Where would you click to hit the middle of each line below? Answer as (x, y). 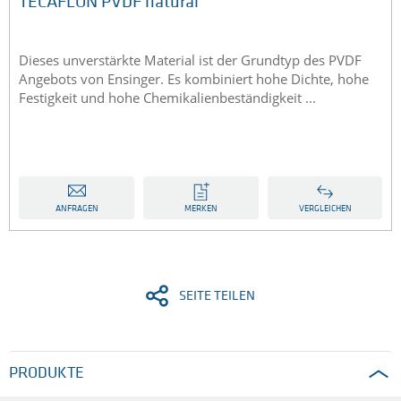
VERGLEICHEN (325, 209)
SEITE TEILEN (217, 297)
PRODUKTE (47, 374)
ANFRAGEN (77, 209)
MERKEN (201, 209)
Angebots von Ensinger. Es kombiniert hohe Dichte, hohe (194, 79)
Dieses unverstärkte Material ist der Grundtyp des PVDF (190, 60)
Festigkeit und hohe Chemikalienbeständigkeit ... (167, 98)
